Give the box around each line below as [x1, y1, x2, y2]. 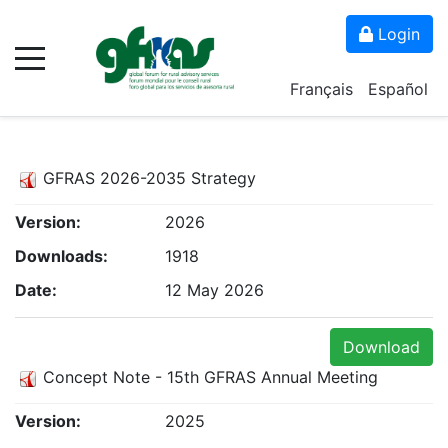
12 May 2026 [165, 280, 264, 300]
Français [290, 79, 358, 99]
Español [368, 79, 428, 99]
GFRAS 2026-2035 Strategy [43, 168, 256, 188]
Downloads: [15, 246, 108, 266]
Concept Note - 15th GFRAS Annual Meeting [43, 367, 378, 387]
